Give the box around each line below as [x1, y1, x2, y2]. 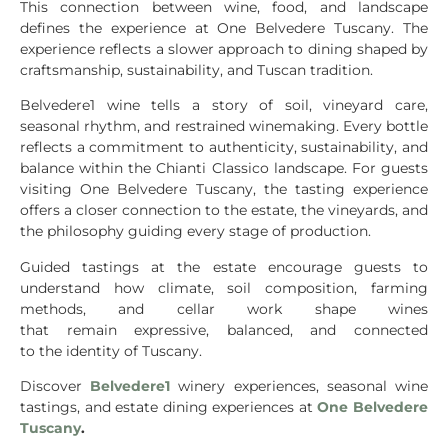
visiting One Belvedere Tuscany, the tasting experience [20, 180, 428, 199]
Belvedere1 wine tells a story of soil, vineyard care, [20, 96, 428, 115]
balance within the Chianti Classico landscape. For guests [20, 159, 428, 178]
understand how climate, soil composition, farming [20, 278, 428, 297]
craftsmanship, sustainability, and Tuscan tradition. [20, 61, 377, 80]
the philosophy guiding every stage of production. [20, 222, 375, 241]
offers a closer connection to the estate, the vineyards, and [20, 201, 428, 220]
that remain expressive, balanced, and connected [20, 320, 428, 339]
